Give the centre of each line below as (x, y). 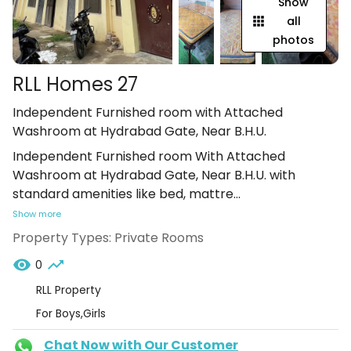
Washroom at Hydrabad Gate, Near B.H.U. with (154, 175)
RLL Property (69, 290)
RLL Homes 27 (75, 84)
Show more (37, 214)
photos (293, 40)
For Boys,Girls (71, 313)
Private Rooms (159, 238)
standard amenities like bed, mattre (123, 194)
